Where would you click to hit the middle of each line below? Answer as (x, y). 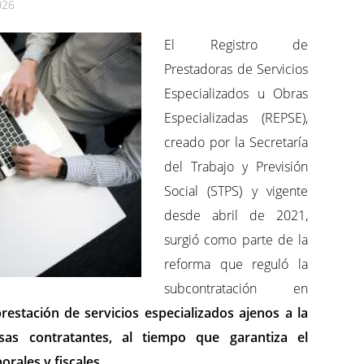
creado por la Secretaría (236, 143)
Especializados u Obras (236, 94)
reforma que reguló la (236, 264)
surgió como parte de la (236, 240)
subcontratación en (236, 289)
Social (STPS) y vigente (236, 191)
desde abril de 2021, (236, 216)
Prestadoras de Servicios (236, 69)
